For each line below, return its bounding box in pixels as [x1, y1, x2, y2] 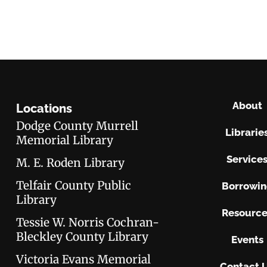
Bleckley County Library [16, 229, 149, 244]
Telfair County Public [16, 178, 132, 193]
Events [231, 233, 263, 246]
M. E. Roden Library [16, 155, 125, 170]
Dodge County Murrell [16, 118, 139, 133]
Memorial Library [16, 132, 114, 147]
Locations [16, 101, 73, 116]
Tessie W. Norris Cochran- [16, 215, 160, 229]
